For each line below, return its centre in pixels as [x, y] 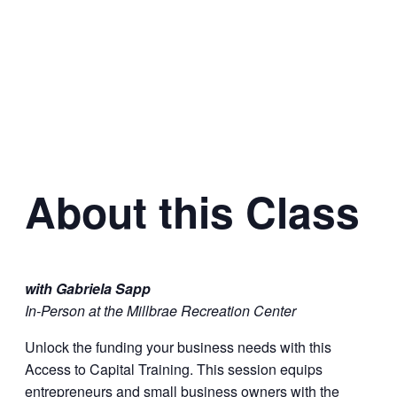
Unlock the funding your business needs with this [178, 346]
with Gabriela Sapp [88, 288]
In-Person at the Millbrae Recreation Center [160, 310]
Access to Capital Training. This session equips [174, 369]
